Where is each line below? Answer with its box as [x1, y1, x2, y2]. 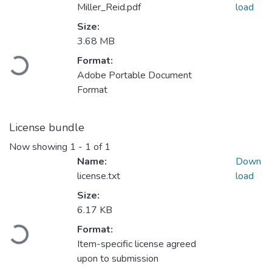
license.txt [77, 169, 120, 183]
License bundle [9, 120, 84, 135]
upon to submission [77, 252, 158, 266]
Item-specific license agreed [77, 237, 196, 251]
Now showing [9, 140, 70, 154]
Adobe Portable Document [77, 69, 192, 83]
